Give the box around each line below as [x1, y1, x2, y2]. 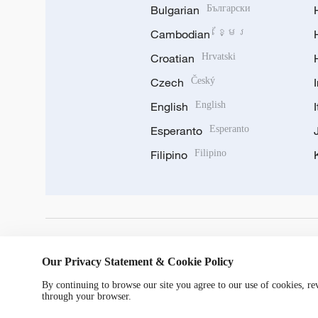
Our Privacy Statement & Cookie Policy [42, 256, 234, 268]
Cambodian [150, 27, 210, 41]
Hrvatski [202, 51, 236, 62]
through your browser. [42, 291, 131, 302]
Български [207, 3, 251, 13]
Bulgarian [150, 3, 199, 17]
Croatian [150, 51, 194, 65]
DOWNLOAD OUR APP [45, 241, 182, 257]
